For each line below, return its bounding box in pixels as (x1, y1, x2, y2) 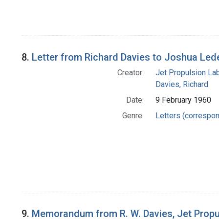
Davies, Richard (155, 80, 208, 89)
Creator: (117, 68, 144, 78)
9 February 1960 (155, 95, 211, 105)
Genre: (122, 111, 144, 121)
